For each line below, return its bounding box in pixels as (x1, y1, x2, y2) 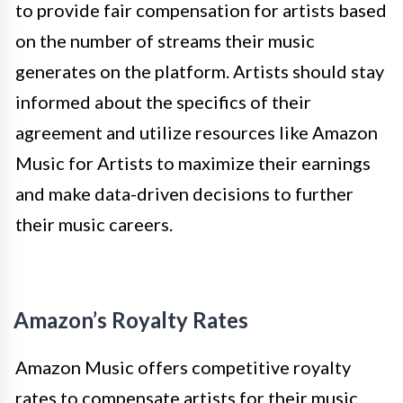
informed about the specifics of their (15, 91, 311, 113)
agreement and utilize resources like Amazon (15, 121, 378, 144)
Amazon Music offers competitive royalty (15, 356, 351, 379)
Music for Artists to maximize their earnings (15, 152, 371, 175)
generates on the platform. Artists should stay (15, 60, 384, 83)
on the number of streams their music (15, 30, 315, 52)
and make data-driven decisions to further (15, 183, 354, 205)
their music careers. (15, 213, 173, 236)
